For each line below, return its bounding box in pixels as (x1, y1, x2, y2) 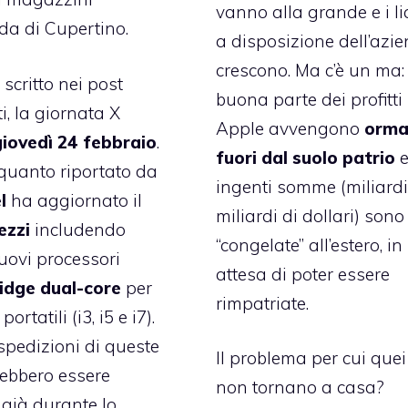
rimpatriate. (216, 291, 310, 314)
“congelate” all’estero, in (216, 233, 403, 256)
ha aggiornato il (5, 189, 142, 211)
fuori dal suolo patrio (216, 146, 396, 168)
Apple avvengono (216, 117, 361, 139)
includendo (29, 218, 126, 240)
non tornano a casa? (216, 376, 385, 399)
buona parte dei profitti (216, 87, 403, 110)
